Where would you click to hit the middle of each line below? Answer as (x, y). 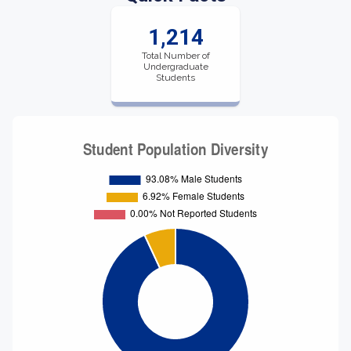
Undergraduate (175, 67)
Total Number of (175, 56)
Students (175, 78)
